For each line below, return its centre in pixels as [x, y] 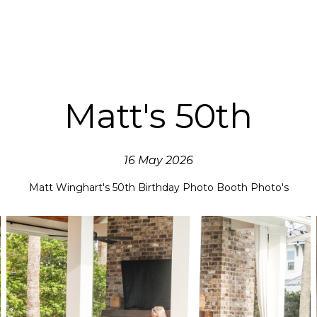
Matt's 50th [158, 116]
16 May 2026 [158, 160]
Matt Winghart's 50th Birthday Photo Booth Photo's [158, 187]
